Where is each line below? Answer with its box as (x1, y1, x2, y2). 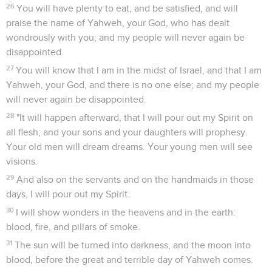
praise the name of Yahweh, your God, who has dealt (6, 18, 229, 28)
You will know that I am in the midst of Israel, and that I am (16, 65, 262, 75)
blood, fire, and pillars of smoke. (6, 222, 140, 232)
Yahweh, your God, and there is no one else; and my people (6, 80, 259, 90)
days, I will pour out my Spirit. (6, 189, 130, 199)
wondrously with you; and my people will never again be (6, 32, 245, 42)
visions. (6, 156, 38, 166)
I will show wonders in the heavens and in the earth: (16, 207, 236, 217)
